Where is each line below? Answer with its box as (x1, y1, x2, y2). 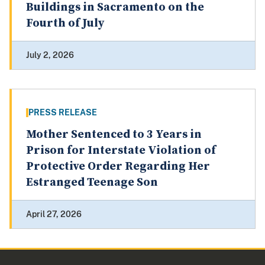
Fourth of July (26, 16, 104, 31)
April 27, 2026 (26, 209, 82, 219)
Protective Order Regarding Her (26, 159, 210, 174)
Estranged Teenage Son (26, 175, 158, 190)
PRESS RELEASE (28, 108, 97, 118)
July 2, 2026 (26, 50, 74, 60)
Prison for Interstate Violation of (26, 143, 216, 159)
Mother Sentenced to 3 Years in (26, 127, 202, 143)
